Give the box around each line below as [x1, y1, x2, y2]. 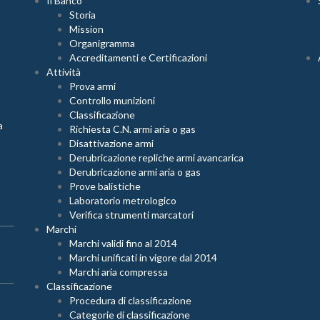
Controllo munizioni [69, 94, 155, 106]
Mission [69, 23, 104, 35]
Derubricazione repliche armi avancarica [69, 151, 244, 164]
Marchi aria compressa [69, 266, 168, 278]
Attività [46, 66, 81, 78]
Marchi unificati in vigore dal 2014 [69, 251, 217, 264]
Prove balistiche [69, 180, 141, 192]
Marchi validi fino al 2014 [69, 237, 177, 249]
